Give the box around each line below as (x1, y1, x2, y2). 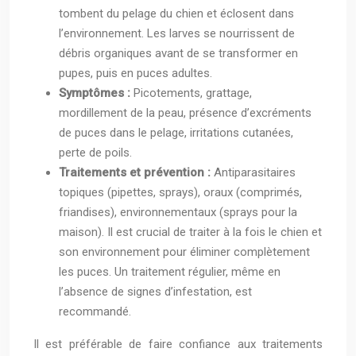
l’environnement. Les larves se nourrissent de (59, 26, 295, 41)
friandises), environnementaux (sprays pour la (59, 205, 297, 220)
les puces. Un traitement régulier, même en (59, 265, 281, 280)
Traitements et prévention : (59, 165, 214, 180)
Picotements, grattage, (133, 86, 252, 101)
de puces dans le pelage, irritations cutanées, (59, 126, 293, 141)
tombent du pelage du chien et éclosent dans (59, 6, 294, 21)
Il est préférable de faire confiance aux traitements (33, 337, 323, 352)
